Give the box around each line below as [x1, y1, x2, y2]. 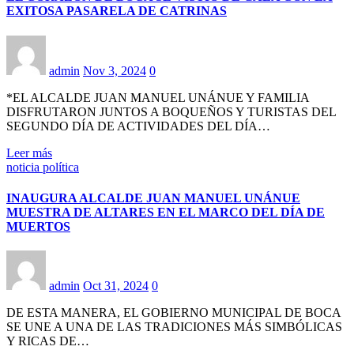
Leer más [6, 145, 52, 160]
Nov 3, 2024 [83, 63, 146, 77]
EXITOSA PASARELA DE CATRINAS [6, 4, 227, 18]
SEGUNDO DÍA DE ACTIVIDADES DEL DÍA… [6, 119, 270, 133]
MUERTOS [6, 219, 70, 233]
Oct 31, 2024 [83, 279, 149, 293]
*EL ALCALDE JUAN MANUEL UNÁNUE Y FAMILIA [6, 90, 309, 104]
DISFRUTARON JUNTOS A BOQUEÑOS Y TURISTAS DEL [6, 104, 336, 119]
